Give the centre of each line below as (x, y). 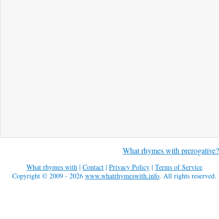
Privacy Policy (129, 167)
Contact (93, 167)
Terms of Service (179, 167)
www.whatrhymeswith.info (122, 176)
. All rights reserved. (188, 176)
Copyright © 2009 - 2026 (49, 176)
